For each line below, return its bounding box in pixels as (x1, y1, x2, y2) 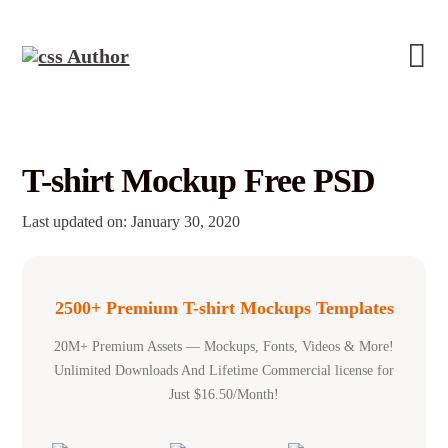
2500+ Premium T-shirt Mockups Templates (54, 298, 394, 318)
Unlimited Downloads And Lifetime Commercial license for (54, 362, 394, 379)
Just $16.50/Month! (169, 386, 279, 403)
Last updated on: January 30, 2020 (22, 213, 241, 231)
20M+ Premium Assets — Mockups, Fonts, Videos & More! (54, 338, 394, 355)
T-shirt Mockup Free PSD (22, 161, 376, 199)
